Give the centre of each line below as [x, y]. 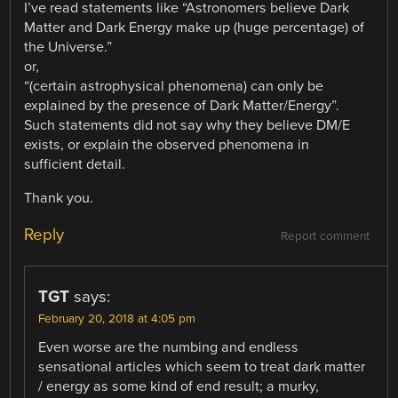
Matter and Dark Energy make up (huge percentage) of [195, 27]
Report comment [325, 236]
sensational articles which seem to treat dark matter [202, 366]
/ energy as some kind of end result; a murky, [179, 386]
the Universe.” [68, 47]
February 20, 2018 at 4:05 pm [117, 318]
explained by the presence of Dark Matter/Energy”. [182, 105]
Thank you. [59, 198]
